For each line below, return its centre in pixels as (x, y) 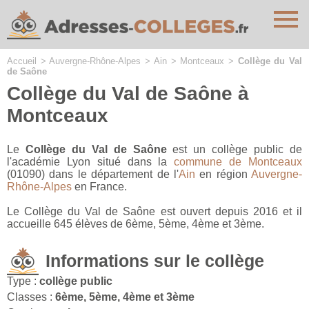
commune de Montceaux (238, 162)
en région (223, 175)
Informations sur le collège (155, 261)
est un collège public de (235, 150)
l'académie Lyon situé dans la (91, 162)
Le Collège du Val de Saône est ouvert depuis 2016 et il (154, 212)
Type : (23, 281)
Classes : (31, 297)
